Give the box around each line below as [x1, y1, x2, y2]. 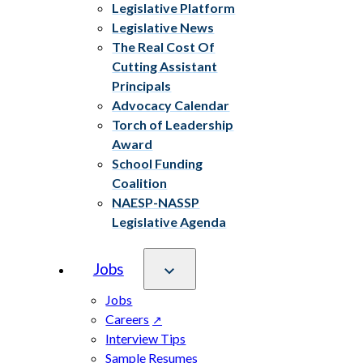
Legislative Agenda [112, 214, 227, 230]
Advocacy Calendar [112, 97, 230, 113]
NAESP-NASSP [112, 194, 200, 211]
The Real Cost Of [112, 39, 216, 55]
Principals [112, 78, 172, 94]
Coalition [112, 175, 168, 191]
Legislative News [112, 19, 215, 36]
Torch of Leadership [112, 117, 234, 133]
